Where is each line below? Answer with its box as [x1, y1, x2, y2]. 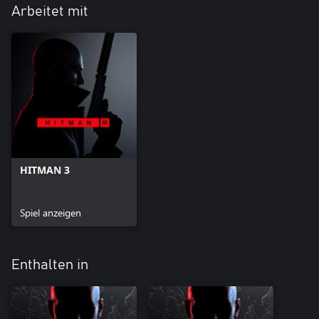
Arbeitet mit [11, 4, 88, 19]
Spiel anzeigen [20, 206, 81, 220]
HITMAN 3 [20, 163, 70, 177]
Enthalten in [11, 258, 88, 273]
